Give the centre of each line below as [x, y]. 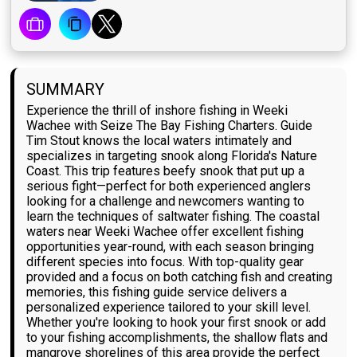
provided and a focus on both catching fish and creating [180, 277]
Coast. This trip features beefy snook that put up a [166, 171]
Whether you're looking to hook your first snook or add [177, 323]
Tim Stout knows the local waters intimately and [159, 141]
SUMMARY [66, 90]
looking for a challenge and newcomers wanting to [166, 202]
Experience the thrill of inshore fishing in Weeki [157, 111]
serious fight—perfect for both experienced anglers [169, 186]
